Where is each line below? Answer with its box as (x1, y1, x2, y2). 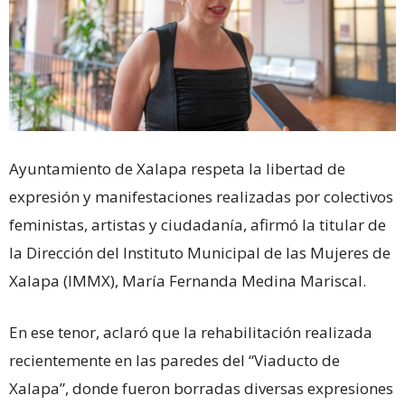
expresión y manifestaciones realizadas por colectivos (9, 186, 393, 208)
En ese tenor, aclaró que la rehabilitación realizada (9, 322, 372, 344)
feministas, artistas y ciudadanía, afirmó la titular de (9, 214, 386, 236)
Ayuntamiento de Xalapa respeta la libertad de (9, 158, 345, 180)
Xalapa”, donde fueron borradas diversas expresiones (9, 378, 393, 400)
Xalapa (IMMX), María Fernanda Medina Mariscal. (9, 270, 366, 292)
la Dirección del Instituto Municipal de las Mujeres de (9, 242, 391, 264)
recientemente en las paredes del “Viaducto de (9, 350, 340, 372)
